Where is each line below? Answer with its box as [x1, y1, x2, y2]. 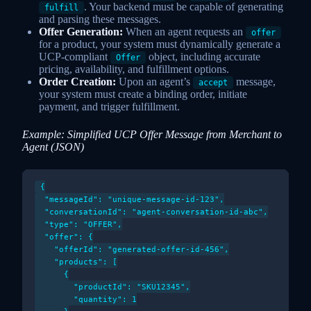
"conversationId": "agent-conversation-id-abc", [35, 206, 268, 217]
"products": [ [35, 256, 117, 267]
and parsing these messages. [39, 12, 161, 25]
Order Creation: [39, 75, 116, 87]
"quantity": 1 [35, 294, 137, 304]
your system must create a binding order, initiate [39, 87, 247, 100]
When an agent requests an [123, 25, 246, 37]
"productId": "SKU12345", [35, 281, 190, 292]
